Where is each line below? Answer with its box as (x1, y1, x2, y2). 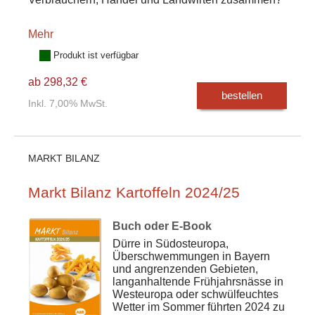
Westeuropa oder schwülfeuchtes (112, 288, 278, 300)
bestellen (221, 90, 262, 101)
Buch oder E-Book (112, 220, 212, 232)
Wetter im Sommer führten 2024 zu (112, 301, 285, 313)
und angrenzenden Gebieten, (112, 263, 258, 275)
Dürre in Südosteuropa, (112, 238, 229, 250)
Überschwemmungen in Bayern (112, 250, 270, 262)
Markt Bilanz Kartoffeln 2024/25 (28, 184, 240, 200)
